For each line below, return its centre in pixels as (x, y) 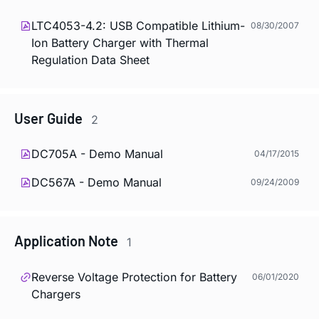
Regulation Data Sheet (90, 59)
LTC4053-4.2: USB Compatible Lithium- (138, 25)
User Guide (50, 118)
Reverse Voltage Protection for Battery (134, 277)
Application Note (68, 241)
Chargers (56, 294)
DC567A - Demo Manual (96, 183)
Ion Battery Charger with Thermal (120, 42)
